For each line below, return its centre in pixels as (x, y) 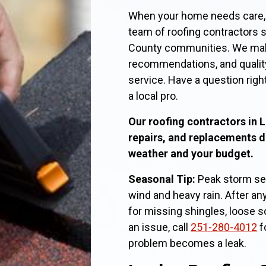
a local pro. (153, 96)
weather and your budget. (191, 153)
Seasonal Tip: (162, 179)
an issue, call (160, 227)
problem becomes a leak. (188, 243)
